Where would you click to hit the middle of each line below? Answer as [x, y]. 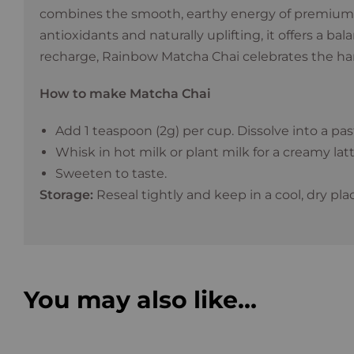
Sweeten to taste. [111, 174]
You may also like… [140, 300]
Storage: [66, 195]
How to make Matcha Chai [125, 94]
